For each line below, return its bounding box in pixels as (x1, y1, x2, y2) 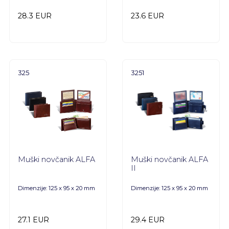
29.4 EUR (131, 215, 165, 225)
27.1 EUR (17, 215, 49, 225)
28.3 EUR (17, 11, 52, 21)
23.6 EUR (131, 11, 164, 21)
